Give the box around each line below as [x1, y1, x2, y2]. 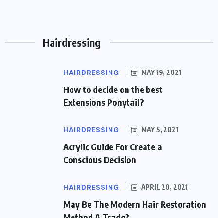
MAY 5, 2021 [140, 125, 178, 134]
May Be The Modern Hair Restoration [63, 198, 206, 210]
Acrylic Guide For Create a [63, 141, 162, 152]
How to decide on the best [63, 83, 163, 95]
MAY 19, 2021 [140, 68, 181, 76]
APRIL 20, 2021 [140, 182, 188, 191]
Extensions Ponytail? [63, 96, 144, 108]
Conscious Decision [63, 153, 136, 165]
